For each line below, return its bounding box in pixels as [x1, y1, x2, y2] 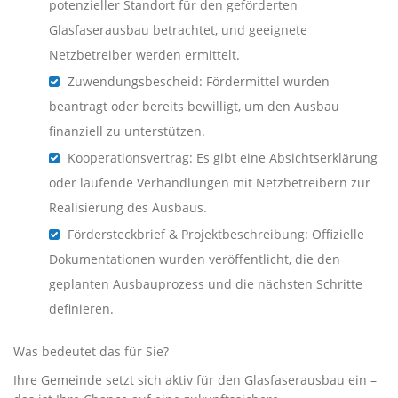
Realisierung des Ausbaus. [49, 199, 207, 217]
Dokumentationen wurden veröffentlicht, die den [49, 251, 340, 268]
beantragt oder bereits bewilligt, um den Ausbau [49, 98, 339, 115]
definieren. [49, 300, 114, 318]
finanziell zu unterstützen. [49, 123, 205, 140]
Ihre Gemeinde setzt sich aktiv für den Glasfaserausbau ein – [13, 371, 377, 389]
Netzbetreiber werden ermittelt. [49, 46, 240, 64]
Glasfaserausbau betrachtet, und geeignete [49, 21, 307, 39]
